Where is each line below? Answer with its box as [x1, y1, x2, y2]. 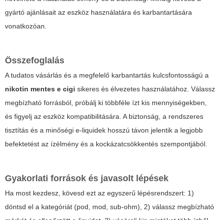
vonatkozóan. [5, 22, 47, 30]
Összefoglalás [5, 55, 64, 66]
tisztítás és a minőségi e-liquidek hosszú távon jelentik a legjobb [5, 126, 203, 135]
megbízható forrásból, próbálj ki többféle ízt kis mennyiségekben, [5, 99, 207, 107]
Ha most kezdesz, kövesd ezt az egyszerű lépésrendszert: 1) [5, 189, 194, 197]
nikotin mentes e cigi [5, 85, 75, 93]
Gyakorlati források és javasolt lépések [5, 173, 168, 184]
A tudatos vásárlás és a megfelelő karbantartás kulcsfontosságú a [5, 71, 209, 80]
